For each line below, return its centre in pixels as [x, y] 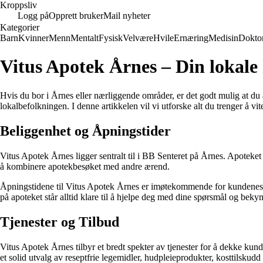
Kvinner [33, 38]
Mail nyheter [127, 16]
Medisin [223, 38]
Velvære [138, 38]
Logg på [33, 16]
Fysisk [111, 38]
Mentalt [85, 38]
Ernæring [191, 38]
